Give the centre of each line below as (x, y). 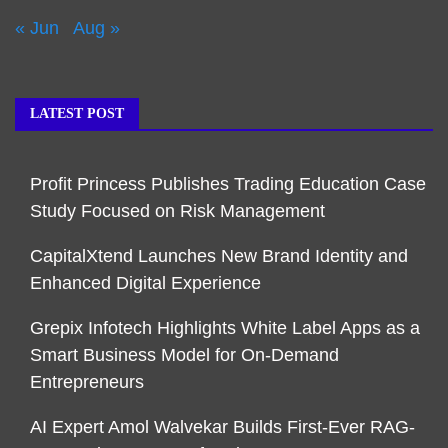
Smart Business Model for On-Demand (184, 355)
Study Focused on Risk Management (177, 211)
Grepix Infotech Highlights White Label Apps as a (225, 328)
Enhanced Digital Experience (145, 283)
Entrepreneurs (87, 382)
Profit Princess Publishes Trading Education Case (228, 184)
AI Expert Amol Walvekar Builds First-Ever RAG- (222, 427)
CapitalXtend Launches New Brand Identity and (219, 256)
